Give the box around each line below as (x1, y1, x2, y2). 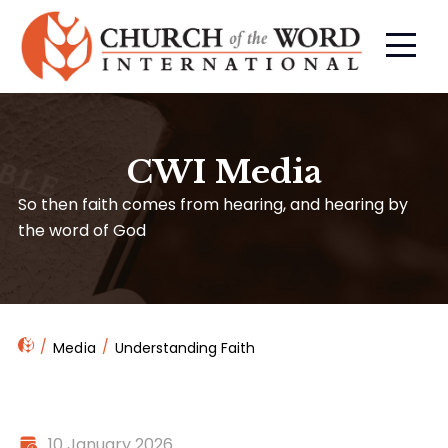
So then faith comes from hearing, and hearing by (17, 192, 408, 216)
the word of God (17, 218, 146, 242)
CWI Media (126, 151, 322, 192)
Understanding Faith (115, 337, 256, 358)
